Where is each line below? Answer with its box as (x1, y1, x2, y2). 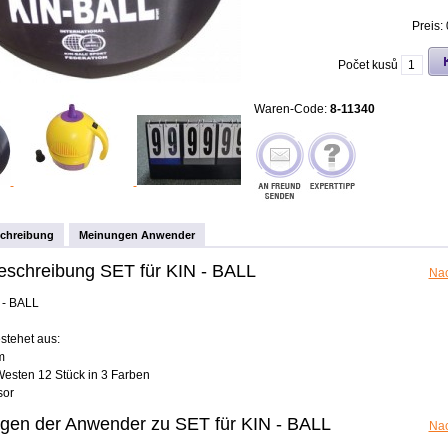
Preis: (411, 19, 446, 33)
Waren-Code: (253, 102, 330, 116)
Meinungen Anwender (78, 229, 195, 241)
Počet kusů (337, 58, 398, 72)
